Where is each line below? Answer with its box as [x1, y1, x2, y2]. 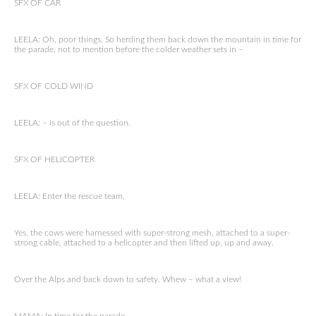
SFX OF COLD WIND [14, 82, 93, 90]
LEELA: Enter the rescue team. [14, 192, 125, 200]
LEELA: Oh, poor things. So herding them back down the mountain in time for [14, 35, 301, 44]
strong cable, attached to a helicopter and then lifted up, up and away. [14, 238, 274, 247]
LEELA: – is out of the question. [14, 119, 130, 127]
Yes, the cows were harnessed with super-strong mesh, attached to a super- [14, 229, 290, 237]
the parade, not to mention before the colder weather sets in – [14, 45, 243, 54]
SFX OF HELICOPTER [14, 155, 95, 164]
